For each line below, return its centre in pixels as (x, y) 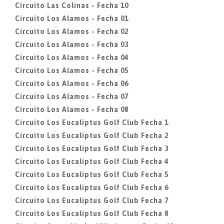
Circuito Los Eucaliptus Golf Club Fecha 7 (92, 200)
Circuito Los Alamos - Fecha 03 (72, 44)
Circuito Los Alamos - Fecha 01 (72, 18)
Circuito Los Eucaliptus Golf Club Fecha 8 (92, 213)
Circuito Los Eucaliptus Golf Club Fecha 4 (92, 161)
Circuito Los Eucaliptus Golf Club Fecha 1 (92, 122)
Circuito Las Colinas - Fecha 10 (72, 5)
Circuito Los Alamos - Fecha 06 (72, 83)
